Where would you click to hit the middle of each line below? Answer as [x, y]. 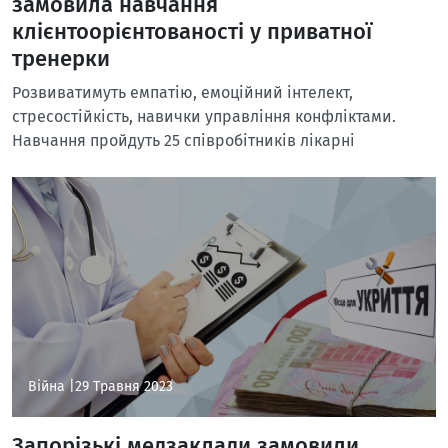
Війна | [51, 386]
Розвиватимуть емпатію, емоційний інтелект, [182, 92]
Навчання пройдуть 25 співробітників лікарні [183, 140]
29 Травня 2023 [124, 386]
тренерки [61, 59]
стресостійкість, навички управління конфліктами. [204, 116]
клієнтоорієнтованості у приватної [192, 32]
